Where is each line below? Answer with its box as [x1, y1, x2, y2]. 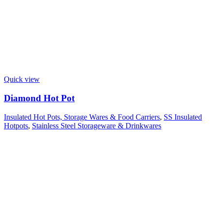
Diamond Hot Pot [4, 93, 75, 104]
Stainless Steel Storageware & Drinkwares [32, 121, 161, 130]
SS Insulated [164, 112, 202, 121]
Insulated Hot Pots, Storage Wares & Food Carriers [4, 112, 160, 121]
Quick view [4, 75, 40, 84]
